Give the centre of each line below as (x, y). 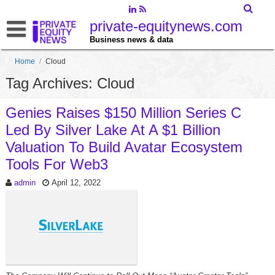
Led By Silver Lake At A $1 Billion (113, 130)
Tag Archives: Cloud (70, 83)
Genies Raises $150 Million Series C (123, 113)
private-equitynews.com (166, 26)
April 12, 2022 (76, 183)
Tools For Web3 (56, 164)
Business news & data (131, 40)
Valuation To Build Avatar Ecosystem (124, 147)
